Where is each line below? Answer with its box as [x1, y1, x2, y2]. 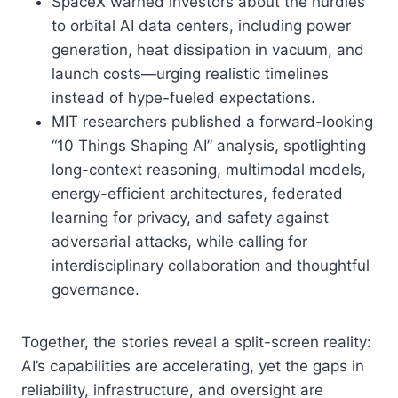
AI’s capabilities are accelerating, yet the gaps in [21, 356, 364, 375]
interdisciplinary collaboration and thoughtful [52, 256, 370, 275]
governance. [52, 280, 139, 298]
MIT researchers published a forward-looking [52, 112, 373, 131]
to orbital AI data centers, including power [52, 16, 351, 35]
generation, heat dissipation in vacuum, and [52, 40, 364, 59]
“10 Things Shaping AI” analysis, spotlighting [52, 136, 366, 155]
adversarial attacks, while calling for [52, 232, 307, 251]
